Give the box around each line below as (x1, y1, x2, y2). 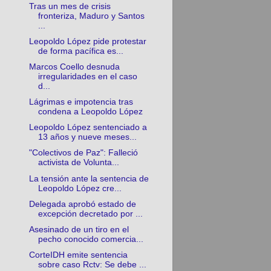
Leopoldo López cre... (38, 183, 122, 193)
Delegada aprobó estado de (29, 199, 137, 209)
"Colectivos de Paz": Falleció (29, 148, 139, 158)
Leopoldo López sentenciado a (29, 123, 148, 132)
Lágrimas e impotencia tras (29, 97, 134, 107)
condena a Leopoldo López (38, 107, 143, 117)
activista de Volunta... (38, 158, 120, 168)
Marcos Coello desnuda (29, 62, 120, 72)
